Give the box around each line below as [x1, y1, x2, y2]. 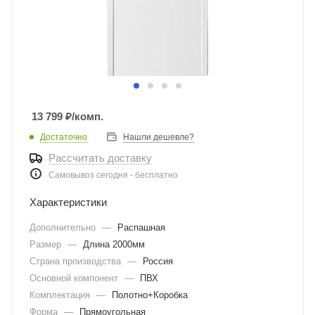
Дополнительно [30, 222, 98, 233]
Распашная [117, 222, 165, 233]
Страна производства [30, 256, 124, 266]
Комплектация [30, 290, 93, 300]
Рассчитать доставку [49, 152, 152, 164]
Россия [143, 256, 173, 266]
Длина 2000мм [83, 239, 145, 250]
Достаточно [40, 131, 87, 142]
